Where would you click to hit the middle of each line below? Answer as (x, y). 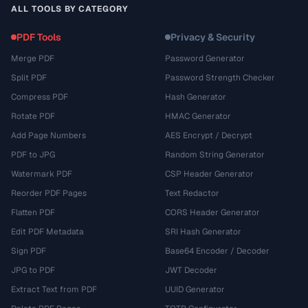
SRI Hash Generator (203, 232)
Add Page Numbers (48, 135)
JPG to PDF (33, 270)
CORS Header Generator (212, 212)
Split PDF (29, 78)
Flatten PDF (33, 212)
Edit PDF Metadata (47, 232)
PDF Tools (39, 37)
